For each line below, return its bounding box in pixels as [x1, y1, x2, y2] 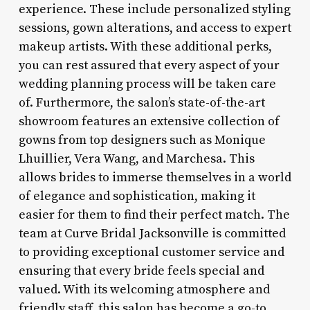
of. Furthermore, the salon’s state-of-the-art [18, 94, 265, 111]
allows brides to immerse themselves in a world [18, 169, 291, 185]
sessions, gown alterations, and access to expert [18, 19, 291, 36]
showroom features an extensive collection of [18, 113, 280, 129]
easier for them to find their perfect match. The [18, 206, 290, 223]
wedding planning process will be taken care [18, 75, 276, 92]
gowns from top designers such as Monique [18, 131, 266, 148]
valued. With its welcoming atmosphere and [18, 281, 270, 298]
